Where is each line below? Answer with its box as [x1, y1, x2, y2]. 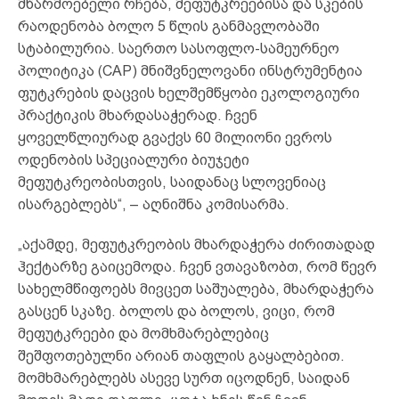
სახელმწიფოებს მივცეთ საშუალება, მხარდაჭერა [18, 281, 374, 297]
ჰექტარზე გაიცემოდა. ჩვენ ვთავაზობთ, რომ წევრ [18, 258, 377, 274]
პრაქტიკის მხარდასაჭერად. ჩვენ [18, 107, 257, 123]
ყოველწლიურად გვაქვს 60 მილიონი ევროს [18, 129, 332, 145]
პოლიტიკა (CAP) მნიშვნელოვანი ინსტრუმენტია [18, 62, 362, 78]
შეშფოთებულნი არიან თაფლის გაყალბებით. [18, 347, 345, 363]
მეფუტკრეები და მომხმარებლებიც [18, 325, 269, 341]
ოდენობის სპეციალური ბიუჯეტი [18, 151, 249, 167]
